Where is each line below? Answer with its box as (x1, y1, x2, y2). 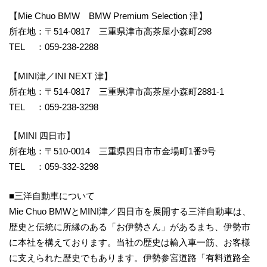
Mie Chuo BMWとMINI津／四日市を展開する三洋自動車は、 (9, 206, 251, 216)
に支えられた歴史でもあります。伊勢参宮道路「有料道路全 (9, 252, 250, 263)
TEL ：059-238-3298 (9, 101, 98, 112)
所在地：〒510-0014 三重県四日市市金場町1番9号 (9, 146, 216, 157)
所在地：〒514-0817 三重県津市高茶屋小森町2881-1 (9, 86, 224, 97)
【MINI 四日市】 (9, 131, 75, 141)
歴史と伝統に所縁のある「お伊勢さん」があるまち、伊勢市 (9, 221, 250, 232)
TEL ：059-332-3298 (9, 162, 98, 172)
